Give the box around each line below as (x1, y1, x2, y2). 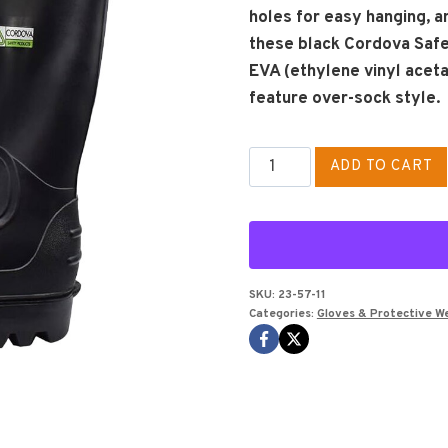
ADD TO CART (329, 156, 433, 176)
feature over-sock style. (248, 87, 441, 110)
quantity (247, 255, 312, 278)
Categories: (248, 305, 317, 322)
